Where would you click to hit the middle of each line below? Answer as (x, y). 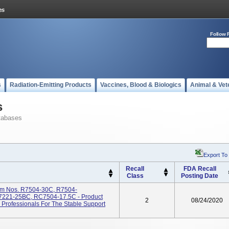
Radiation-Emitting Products (51, 85)
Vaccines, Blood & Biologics (141, 85)
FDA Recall (200, 169)
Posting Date (200, 176)
